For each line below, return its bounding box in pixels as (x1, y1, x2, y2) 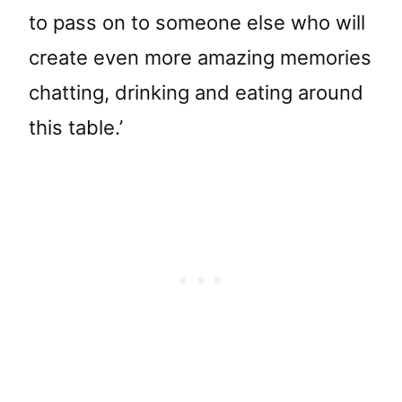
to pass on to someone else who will (29, 10, 365, 34)
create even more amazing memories (29, 45, 371, 69)
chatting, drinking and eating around (29, 80, 363, 104)
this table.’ (29, 115, 123, 139)
